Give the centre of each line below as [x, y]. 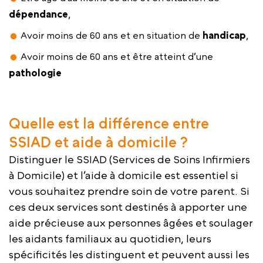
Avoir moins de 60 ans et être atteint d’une [117, 57]
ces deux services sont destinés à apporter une [128, 207]
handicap [225, 36]
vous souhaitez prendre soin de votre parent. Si [129, 191]
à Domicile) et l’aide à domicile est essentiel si [124, 176]
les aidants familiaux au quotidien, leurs [110, 239]
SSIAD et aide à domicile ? [98, 142]
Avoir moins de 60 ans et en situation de [112, 36]
